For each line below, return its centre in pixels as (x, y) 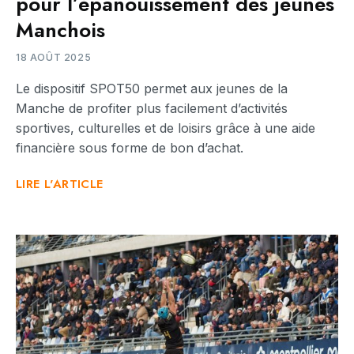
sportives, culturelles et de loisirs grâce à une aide (166, 128)
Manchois (60, 30)
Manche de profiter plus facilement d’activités (152, 108)
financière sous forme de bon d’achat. (130, 147)
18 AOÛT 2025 (54, 57)
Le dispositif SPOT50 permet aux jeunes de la (152, 88)
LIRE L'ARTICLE (60, 184)
